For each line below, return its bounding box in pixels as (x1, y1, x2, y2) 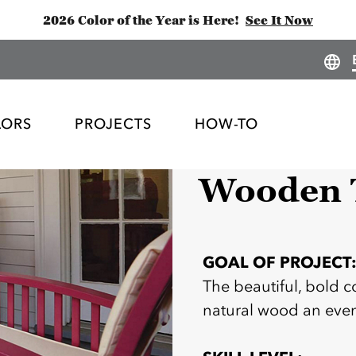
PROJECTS (75, 115, 152, 133)
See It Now (246, 13, 313, 27)
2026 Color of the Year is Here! (43, 13, 239, 27)
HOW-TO (195, 115, 258, 133)
